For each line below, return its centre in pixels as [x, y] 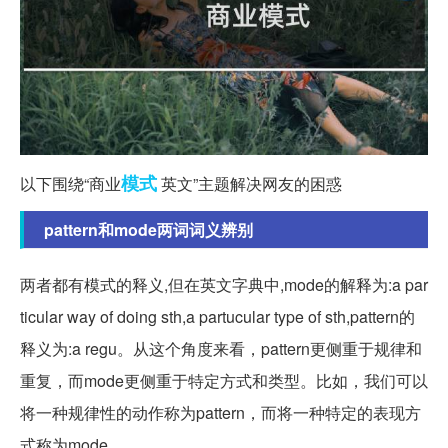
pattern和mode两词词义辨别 [148, 229]
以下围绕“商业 [70, 183]
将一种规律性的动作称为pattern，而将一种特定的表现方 [220, 412]
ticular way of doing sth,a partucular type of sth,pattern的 [217, 316]
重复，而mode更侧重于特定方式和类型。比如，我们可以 [224, 380]
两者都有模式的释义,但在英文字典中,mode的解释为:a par [224, 284]
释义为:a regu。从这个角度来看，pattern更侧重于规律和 [221, 348]
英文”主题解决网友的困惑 [249, 183]
